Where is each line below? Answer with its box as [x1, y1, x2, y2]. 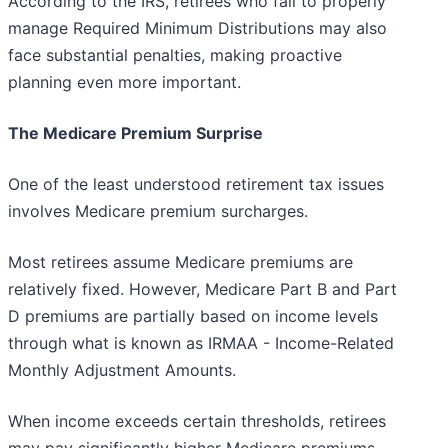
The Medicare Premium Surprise [8, 123, 263, 144]
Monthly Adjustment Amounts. [8, 360, 236, 381]
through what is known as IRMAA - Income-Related [8, 333, 394, 354]
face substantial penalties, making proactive [8, 45, 342, 66]
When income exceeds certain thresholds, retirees [8, 411, 386, 432]
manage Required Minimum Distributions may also [8, 18, 387, 39]
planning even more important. [8, 72, 241, 93]
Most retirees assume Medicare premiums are [8, 252, 353, 273]
